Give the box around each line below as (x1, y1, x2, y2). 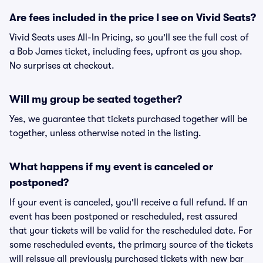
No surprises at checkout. (9, 60, 114, 71)
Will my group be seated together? (9, 93, 182, 105)
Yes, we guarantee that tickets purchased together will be (9, 114, 247, 124)
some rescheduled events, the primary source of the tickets (9, 240, 253, 250)
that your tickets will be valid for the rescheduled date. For (9, 225, 252, 236)
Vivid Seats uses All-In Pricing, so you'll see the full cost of (9, 32, 249, 43)
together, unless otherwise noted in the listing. (9, 128, 201, 139)
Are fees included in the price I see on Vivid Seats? (9, 12, 256, 23)
